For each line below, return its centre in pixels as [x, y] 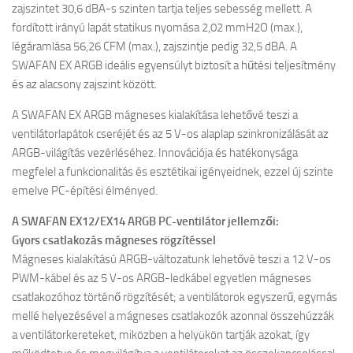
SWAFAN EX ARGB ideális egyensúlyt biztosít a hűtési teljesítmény [174, 65]
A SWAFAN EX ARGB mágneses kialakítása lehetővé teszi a [155, 115]
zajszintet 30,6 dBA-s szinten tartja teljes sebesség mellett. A [162, 9]
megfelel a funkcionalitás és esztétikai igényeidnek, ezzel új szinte [173, 172]
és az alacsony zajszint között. [84, 84]
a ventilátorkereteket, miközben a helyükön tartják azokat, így [161, 335]
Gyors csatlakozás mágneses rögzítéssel [114, 240]
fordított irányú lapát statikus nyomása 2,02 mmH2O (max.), [157, 28]
